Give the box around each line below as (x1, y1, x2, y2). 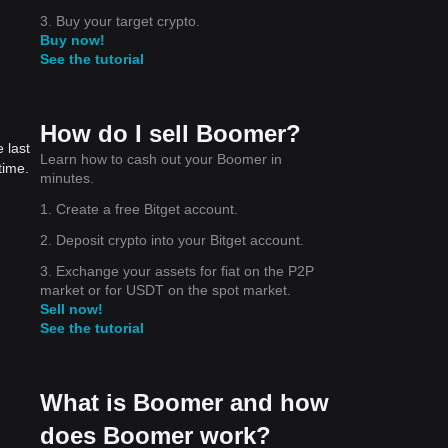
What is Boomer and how (40, 388, 329, 416)
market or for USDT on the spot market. (40, 281, 291, 298)
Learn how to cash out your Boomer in (40, 150, 282, 167)
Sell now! (40, 300, 103, 317)
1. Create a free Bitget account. (40, 200, 238, 217)
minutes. (40, 169, 94, 186)
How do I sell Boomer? (40, 119, 301, 147)
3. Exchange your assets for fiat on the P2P (40, 262, 314, 279)
